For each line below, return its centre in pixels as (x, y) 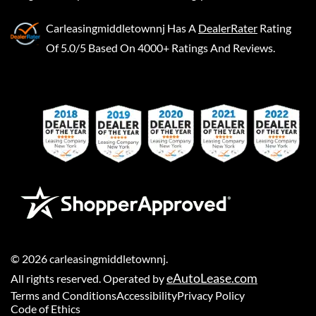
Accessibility (147, 296)
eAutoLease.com (212, 278)
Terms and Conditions (63, 296)
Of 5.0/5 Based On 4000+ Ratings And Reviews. (160, 48)
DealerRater (228, 28)
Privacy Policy (211, 296)
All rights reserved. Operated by (89, 279)
